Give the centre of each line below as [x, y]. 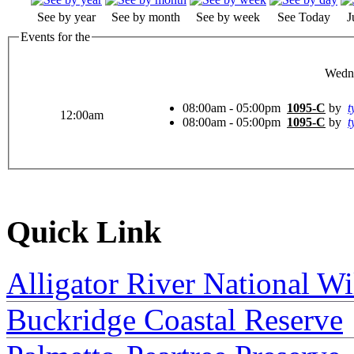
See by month [146, 17]
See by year [66, 17]
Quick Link [84, 232]
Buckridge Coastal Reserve [175, 319]
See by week [228, 17]
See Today [303, 17]
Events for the [55, 36]
